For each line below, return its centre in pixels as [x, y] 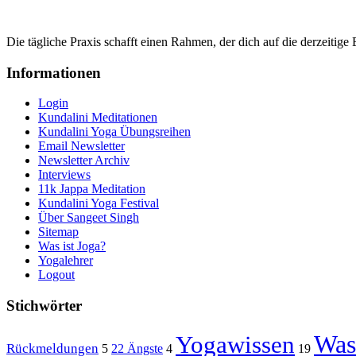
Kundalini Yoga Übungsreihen [114, 132]
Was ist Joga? [72, 246]
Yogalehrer [66, 261]
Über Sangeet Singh [89, 218]
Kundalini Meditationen [98, 118]
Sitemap [58, 232]
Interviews [64, 175]
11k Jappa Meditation [92, 189]
